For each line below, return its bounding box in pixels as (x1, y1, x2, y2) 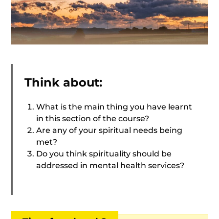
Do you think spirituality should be (36, 149, 172, 158)
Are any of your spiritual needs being (36, 125, 183, 135)
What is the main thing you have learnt (36, 102, 193, 111)
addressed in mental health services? (36, 160, 185, 170)
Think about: (24, 75, 103, 89)
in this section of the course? (36, 113, 150, 123)
